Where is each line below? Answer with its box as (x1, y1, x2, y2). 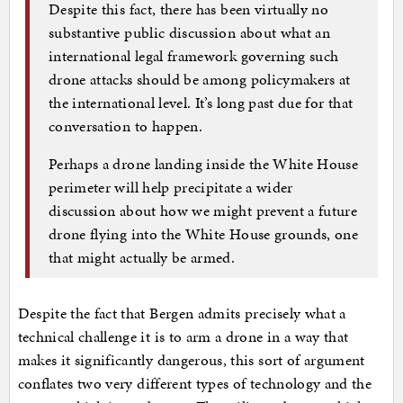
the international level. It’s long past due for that (49, 91, 354, 113)
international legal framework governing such (49, 44, 339, 67)
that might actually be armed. (49, 246, 236, 268)
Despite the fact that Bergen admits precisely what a (17, 302, 346, 325)
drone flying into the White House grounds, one (49, 222, 359, 245)
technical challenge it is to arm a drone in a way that (17, 326, 349, 348)
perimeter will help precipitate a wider (49, 175, 293, 198)
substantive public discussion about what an (49, 21, 331, 43)
